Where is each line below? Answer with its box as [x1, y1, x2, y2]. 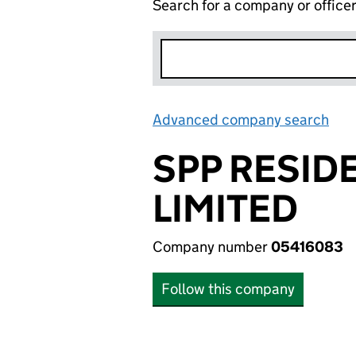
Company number [153, 238, 271, 256]
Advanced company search [153, 110, 329, 129]
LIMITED [153, 185, 298, 232]
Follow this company [161, 280, 295, 298]
